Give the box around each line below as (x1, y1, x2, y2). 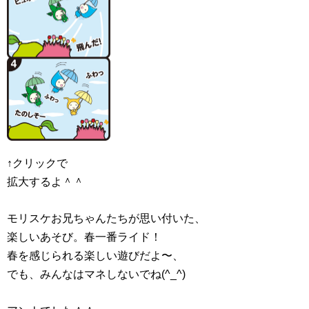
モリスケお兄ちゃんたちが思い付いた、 (7, 212, 206, 225)
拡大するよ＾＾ (7, 176, 84, 188)
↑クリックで (7, 157, 68, 170)
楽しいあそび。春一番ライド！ (7, 231, 161, 243)
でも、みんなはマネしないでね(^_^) (7, 268, 186, 281)
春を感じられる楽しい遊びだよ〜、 (7, 250, 183, 262)
